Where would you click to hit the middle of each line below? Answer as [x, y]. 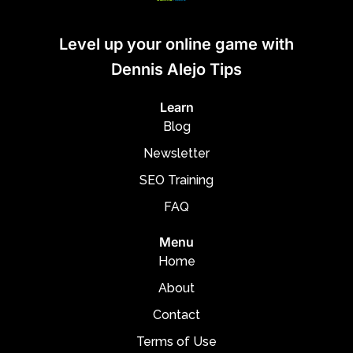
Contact [176, 315]
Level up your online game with [176, 45]
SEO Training [176, 180]
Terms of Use [176, 342]
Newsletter [176, 154]
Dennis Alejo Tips [176, 70]
